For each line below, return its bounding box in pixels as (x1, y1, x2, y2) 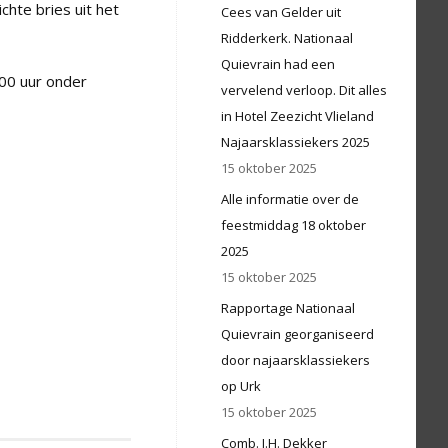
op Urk (221, 377, 261, 395)
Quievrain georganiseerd (221, 325, 374, 343)
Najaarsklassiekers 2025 (221, 133, 370, 151)
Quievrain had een (221, 55, 335, 73)
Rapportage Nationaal (221, 299, 355, 317)
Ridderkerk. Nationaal (221, 29, 353, 47)
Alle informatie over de (221, 190, 359, 208)
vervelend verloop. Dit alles (221, 81, 387, 99)
